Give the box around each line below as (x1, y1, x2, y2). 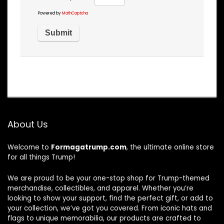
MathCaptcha (62, 10, 88, 16)
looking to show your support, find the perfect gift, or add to (7, 193, 213, 203)
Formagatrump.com (51, 142, 126, 152)
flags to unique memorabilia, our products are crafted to (7, 213, 201, 223)
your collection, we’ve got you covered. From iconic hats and (7, 203, 212, 213)
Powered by (38, 10, 62, 16)
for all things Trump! (7, 152, 75, 162)
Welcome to (7, 142, 51, 152)
